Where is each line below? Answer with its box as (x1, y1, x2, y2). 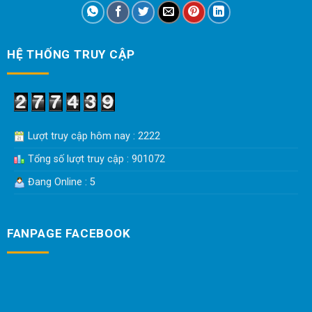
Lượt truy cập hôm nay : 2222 (24, 130, 160, 142)
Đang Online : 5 (24, 175, 95, 188)
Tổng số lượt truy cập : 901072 (24, 153, 165, 165)
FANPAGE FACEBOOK (6, 226, 131, 241)
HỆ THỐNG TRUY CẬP (6, 47, 135, 61)
